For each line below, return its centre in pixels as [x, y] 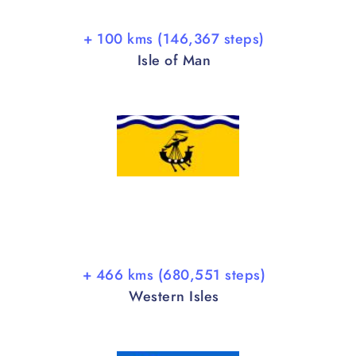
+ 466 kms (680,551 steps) [174, 274]
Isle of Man [174, 60]
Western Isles [174, 296]
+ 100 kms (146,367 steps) [174, 39]
